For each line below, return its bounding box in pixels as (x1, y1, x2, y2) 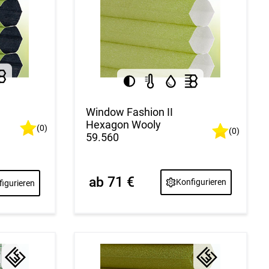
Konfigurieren (176, 177, 227, 187)
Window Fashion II (85, 106, 173, 119)
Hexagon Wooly (85, 118, 161, 131)
